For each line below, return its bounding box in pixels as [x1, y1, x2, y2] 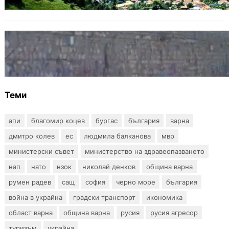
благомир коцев [31, 117, 85, 125]
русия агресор [150, 209, 198, 217]
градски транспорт [73, 193, 135, 202]
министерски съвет [8, 147, 74, 156]
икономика [146, 193, 182, 202]
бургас [95, 117, 118, 125]
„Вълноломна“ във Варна [58, 53, 152, 63]
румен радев [8, 178, 51, 187]
